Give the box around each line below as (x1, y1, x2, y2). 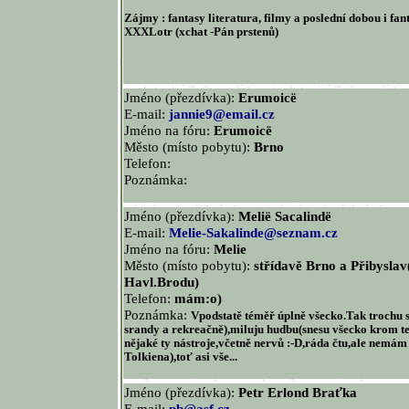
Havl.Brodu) (124, 274, 199, 289)
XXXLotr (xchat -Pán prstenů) (124, 26, 278, 38)
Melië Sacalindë (238, 208, 331, 224)
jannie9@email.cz (169, 106, 275, 121)
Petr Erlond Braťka (238, 384, 357, 400)
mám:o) (174, 290, 222, 306)
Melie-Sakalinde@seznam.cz (169, 225, 338, 240)
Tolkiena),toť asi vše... (124, 351, 237, 363)
